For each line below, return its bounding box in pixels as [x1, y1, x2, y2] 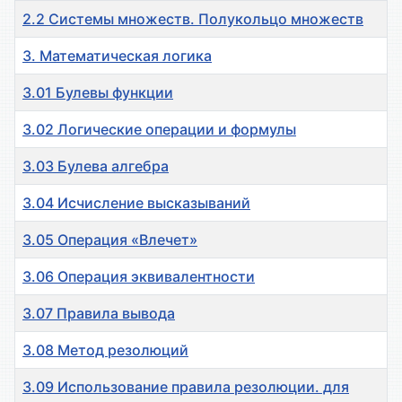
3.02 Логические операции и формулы [22, 120, 296, 139]
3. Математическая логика [22, 47, 212, 66]
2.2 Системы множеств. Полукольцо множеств [22, 10, 363, 29]
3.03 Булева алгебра [22, 157, 169, 176]
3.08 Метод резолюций [22, 341, 188, 360]
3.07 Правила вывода [22, 304, 175, 323]
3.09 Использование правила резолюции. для [22, 378, 349, 397]
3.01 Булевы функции [22, 83, 173, 102]
